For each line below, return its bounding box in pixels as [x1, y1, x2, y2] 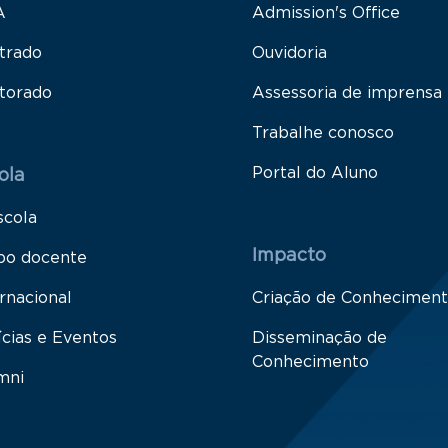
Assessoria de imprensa [252, 85, 442, 102]
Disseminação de [252, 330, 387, 347]
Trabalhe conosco [252, 125, 394, 142]
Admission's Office [252, 5, 400, 22]
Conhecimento [252, 354, 369, 371]
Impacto [252, 247, 326, 266]
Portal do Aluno [252, 165, 378, 182]
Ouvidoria [252, 45, 327, 62]
